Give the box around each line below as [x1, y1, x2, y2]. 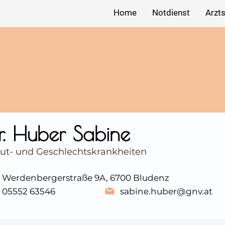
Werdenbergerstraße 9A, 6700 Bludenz [2, 172, 169, 183]
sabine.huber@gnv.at [120, 186, 212, 196]
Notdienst [152, 8, 190, 18]
